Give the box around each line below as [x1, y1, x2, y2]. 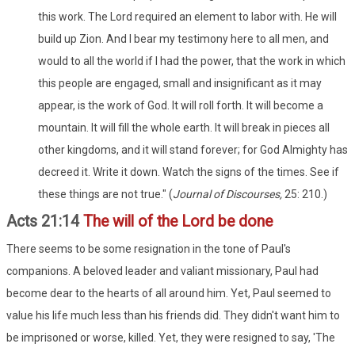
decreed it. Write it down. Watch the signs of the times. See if [38, 165, 339, 178]
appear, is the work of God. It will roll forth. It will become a [38, 98, 323, 112]
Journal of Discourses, [173, 187, 284, 200]
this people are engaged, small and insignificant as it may [38, 76, 322, 90]
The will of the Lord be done [83, 212, 273, 231]
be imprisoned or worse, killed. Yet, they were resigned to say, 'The [6, 330, 335, 344]
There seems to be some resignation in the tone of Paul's [6, 242, 291, 255]
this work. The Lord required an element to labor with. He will [38, 10, 337, 23]
